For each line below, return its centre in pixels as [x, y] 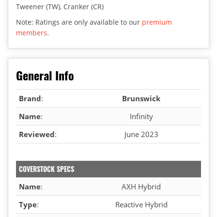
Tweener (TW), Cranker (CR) [60, 6]
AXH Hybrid [141, 186]
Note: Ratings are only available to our [79, 22]
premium [157, 22]
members [31, 32]
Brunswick [141, 98]
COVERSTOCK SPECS [46, 169]
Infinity [141, 116]
